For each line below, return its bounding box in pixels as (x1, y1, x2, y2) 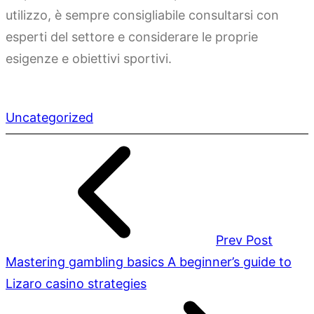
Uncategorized (6, 110, 93, 125)
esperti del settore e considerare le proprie (6, 29, 258, 45)
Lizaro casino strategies (6, 276, 146, 292)
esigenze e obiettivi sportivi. (6, 51, 172, 67)
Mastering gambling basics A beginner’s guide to (6, 254, 292, 270)
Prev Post (216, 233, 273, 248)
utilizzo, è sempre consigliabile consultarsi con (6, 8, 279, 23)
